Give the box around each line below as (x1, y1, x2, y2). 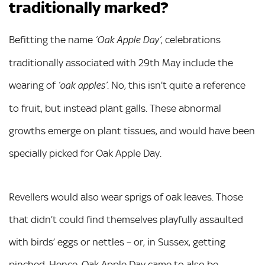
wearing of (9, 79, 58, 91)
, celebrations (161, 33, 221, 46)
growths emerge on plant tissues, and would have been (9, 124, 255, 137)
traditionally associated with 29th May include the (9, 56, 233, 69)
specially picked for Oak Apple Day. (9, 147, 161, 159)
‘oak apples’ (58, 80, 107, 91)
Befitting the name (9, 33, 95, 46)
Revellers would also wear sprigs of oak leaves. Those (9, 190, 243, 203)
